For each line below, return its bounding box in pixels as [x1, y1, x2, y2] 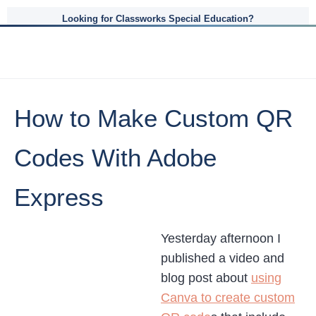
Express [14, 183, 104, 211]
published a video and [161, 251, 284, 265]
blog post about [161, 271, 251, 285]
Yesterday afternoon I [161, 231, 281, 245]
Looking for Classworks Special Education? [62, 13, 254, 24]
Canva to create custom [161, 291, 295, 305]
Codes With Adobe [14, 144, 217, 171]
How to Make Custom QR [14, 104, 293, 132]
